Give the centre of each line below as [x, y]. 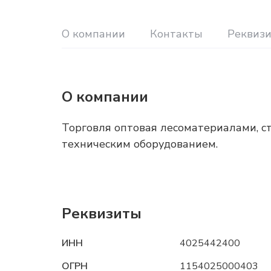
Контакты [176, 34]
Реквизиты [102, 214]
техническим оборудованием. [140, 144]
